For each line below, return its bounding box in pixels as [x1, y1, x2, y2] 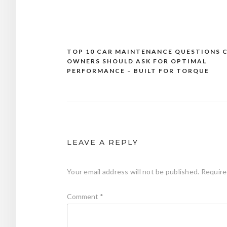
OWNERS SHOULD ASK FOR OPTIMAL [67, 57, 207, 65]
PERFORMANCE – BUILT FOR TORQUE [67, 66, 209, 74]
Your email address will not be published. [67, 167, 200, 176]
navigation [66, 65, 127, 78]
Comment [67, 192, 100, 201]
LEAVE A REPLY [67, 137, 138, 147]
